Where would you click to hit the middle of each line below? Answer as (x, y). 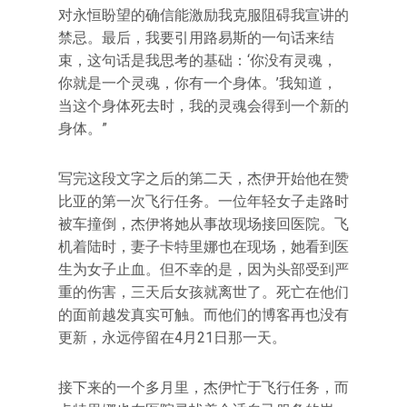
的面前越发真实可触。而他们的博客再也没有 (203, 315)
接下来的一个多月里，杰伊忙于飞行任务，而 (203, 387)
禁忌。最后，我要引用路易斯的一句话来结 (196, 38)
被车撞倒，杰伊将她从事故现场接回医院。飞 (203, 224)
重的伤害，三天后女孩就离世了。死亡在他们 (203, 292)
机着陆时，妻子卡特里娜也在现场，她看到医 (203, 247)
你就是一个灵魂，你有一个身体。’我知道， (198, 83)
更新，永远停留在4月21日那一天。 (172, 338)
